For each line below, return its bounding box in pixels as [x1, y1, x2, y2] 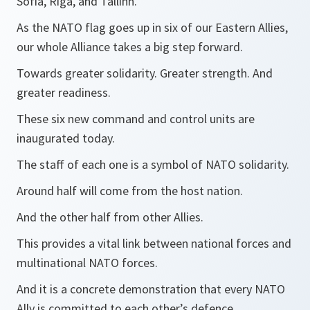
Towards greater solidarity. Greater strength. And [17, 65, 273, 81]
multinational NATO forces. [17, 255, 158, 271]
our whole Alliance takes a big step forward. [17, 39, 243, 55]
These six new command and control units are [17, 111, 255, 127]
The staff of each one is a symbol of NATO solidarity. [17, 156, 289, 172]
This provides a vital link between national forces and [17, 235, 291, 251]
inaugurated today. [17, 130, 115, 146]
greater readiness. [17, 84, 111, 100]
